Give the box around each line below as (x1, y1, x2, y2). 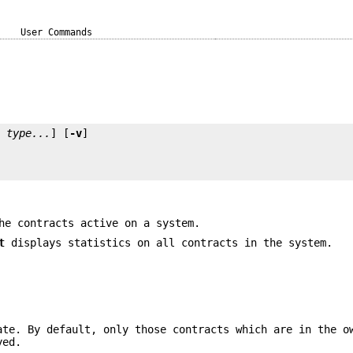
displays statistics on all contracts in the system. (5, 236, 333, 249)
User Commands (20, 27, 92, 38)
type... (6, 127, 51, 140)
